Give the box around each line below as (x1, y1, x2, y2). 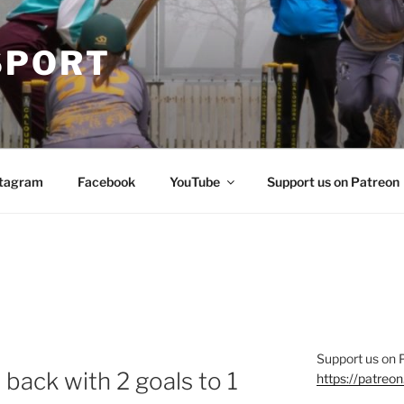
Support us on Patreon (266, 173, 399, 189)
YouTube (169, 173, 220, 189)
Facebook (77, 173, 135, 189)
